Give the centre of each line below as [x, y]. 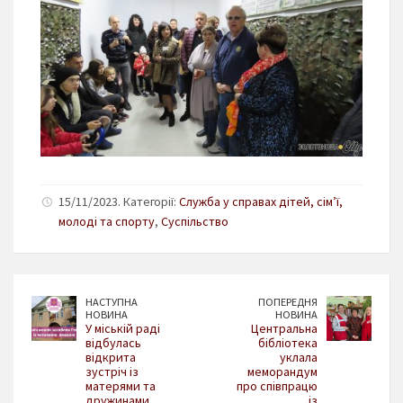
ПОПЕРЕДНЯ [288, 302]
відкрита [111, 358]
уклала [299, 358]
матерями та [121, 386]
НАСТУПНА [112, 302]
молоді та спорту [107, 222]
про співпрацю [277, 386]
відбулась [113, 343]
